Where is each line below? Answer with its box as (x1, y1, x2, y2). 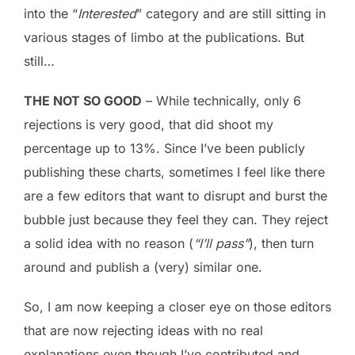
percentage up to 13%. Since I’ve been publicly (24, 139, 305, 156)
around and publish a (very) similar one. (24, 258, 262, 275)
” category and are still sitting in (136, 5, 326, 21)
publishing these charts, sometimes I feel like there (24, 163, 325, 180)
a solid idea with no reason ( (24, 235, 193, 251)
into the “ (24, 5, 78, 21)
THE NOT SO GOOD (24, 92, 142, 109)
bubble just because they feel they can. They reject (24, 211, 328, 227)
